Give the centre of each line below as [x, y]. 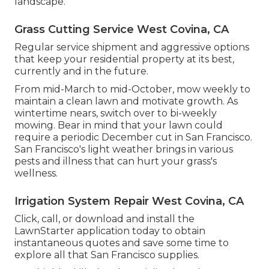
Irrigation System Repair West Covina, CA [129, 201]
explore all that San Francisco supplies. [107, 255]
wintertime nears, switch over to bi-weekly [116, 113]
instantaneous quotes [67, 243]
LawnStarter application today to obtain [110, 231]
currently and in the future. [81, 71]
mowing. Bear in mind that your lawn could [119, 125]
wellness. [36, 173]
